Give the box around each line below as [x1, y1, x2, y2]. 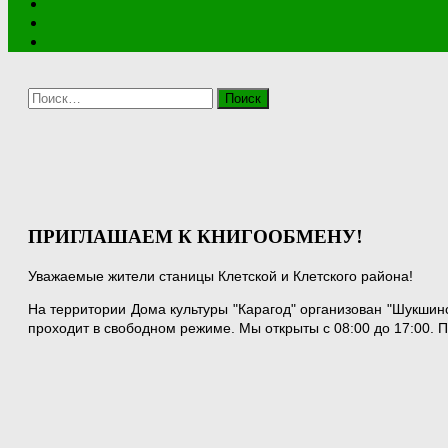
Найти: [27, 87, 75, 107]
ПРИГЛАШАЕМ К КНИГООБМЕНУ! [28, 226, 363, 248]
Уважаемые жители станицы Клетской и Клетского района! [28, 267, 413, 284]
